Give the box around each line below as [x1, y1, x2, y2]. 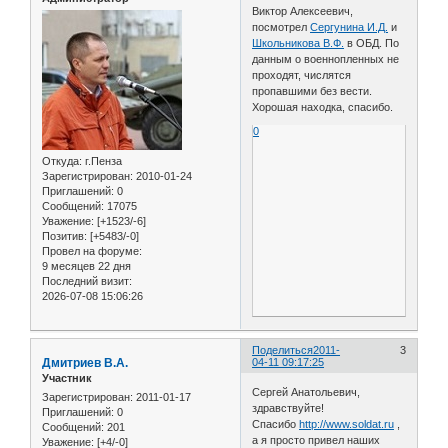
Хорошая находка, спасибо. [252, 101, 394, 114]
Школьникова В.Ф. [252, 37, 345, 50]
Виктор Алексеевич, [252, 5, 354, 18]
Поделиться [252, 344, 314, 357]
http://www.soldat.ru [299, 417, 395, 430]
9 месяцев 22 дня [42, 260, 131, 273]
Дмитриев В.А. [42, 356, 128, 371]
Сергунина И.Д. [310, 21, 389, 34]
